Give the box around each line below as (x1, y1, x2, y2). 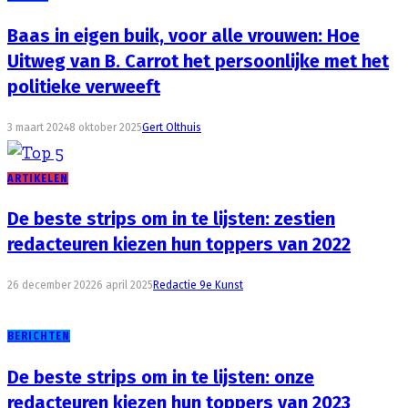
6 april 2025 (97, 278, 153, 291)
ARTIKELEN (7, 171, 68, 185)
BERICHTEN (7, 329, 70, 342)
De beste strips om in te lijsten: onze (7, 365, 314, 388)
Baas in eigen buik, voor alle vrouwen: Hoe (7, 25, 360, 47)
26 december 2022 (7, 278, 97, 291)
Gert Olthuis (142, 120, 201, 134)
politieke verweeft (7, 76, 160, 98)
